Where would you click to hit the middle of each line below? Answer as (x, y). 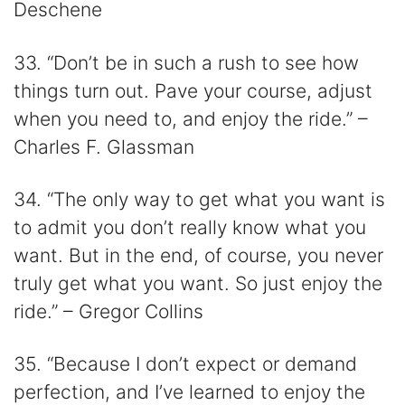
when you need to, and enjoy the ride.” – (191, 118)
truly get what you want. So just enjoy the (198, 284)
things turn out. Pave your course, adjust (193, 90)
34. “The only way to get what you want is (199, 200)
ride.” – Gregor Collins (108, 312)
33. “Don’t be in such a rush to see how (186, 62)
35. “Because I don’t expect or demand (185, 364)
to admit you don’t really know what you (190, 228)
